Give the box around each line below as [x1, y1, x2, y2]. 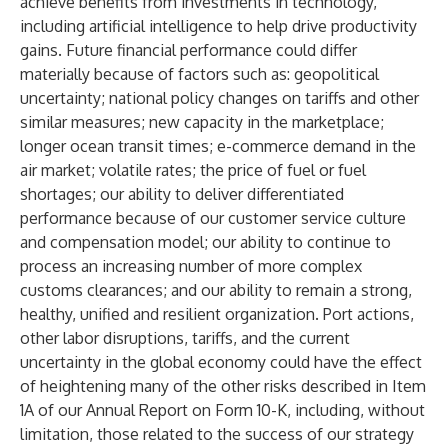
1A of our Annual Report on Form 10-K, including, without [20, 400, 425, 420]
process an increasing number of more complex [20, 256, 362, 276]
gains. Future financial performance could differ [20, 40, 357, 60]
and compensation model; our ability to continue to [20, 232, 391, 252]
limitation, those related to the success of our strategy [20, 424, 414, 444]
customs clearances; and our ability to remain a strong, [20, 280, 412, 300]
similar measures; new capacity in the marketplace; [20, 112, 384, 132]
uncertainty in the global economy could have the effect [20, 352, 422, 372]
